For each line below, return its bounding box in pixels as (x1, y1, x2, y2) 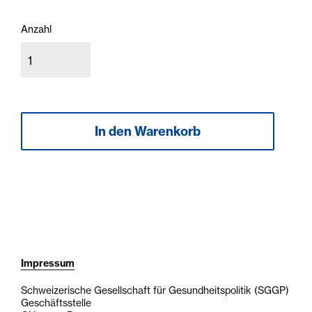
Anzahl (21, 23, 52, 36)
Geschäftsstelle (21, 297, 91, 309)
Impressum (21, 257, 75, 270)
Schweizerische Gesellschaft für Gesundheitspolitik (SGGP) (21, 284, 289, 297)
